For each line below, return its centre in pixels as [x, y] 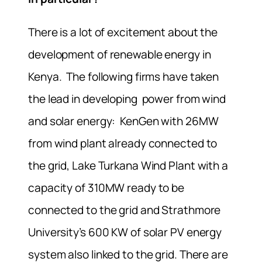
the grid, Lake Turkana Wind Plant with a [128, 165]
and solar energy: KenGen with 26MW [123, 121]
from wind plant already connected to [123, 143]
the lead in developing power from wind [127, 99]
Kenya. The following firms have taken [124, 76]
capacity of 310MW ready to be [106, 187]
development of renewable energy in [120, 54]
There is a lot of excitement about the [123, 32]
